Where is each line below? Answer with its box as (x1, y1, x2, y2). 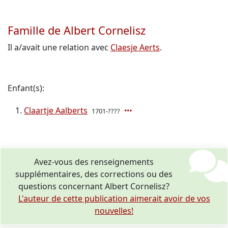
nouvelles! (95, 205, 133, 216)
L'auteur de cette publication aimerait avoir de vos (18, 193, 210, 204)
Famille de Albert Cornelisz (8, 23, 146, 38)
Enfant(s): (8, 82, 44, 94)
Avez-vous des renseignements (34, 156, 154, 167)
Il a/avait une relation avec (8, 42, 110, 53)
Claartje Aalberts (24, 105, 88, 116)
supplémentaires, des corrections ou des (15, 168, 173, 180)
